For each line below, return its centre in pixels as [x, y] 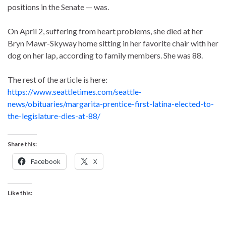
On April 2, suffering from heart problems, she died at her [105, 31]
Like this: [20, 193]
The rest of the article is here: [58, 79]
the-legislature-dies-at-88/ [54, 116]
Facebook [46, 161]
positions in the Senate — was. [58, 7]
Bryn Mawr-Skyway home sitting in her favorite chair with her [113, 43]
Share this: [22, 144]
